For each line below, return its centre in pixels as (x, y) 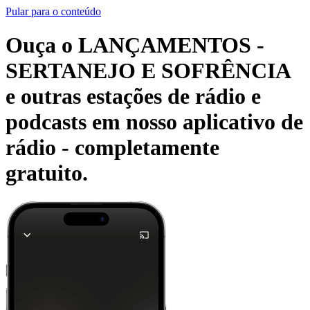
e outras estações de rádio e (133, 97)
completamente (147, 148)
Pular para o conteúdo (53, 11)
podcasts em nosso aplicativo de (154, 122)
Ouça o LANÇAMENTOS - (135, 45)
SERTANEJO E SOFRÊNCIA (148, 71)
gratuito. (47, 173)
